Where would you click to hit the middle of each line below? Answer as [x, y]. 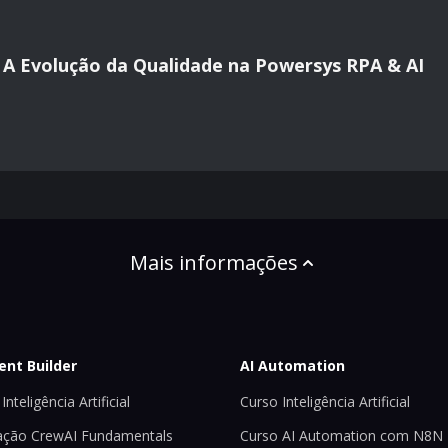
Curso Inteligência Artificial [325, 401]
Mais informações [214, 263]
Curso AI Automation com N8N [341, 435]
